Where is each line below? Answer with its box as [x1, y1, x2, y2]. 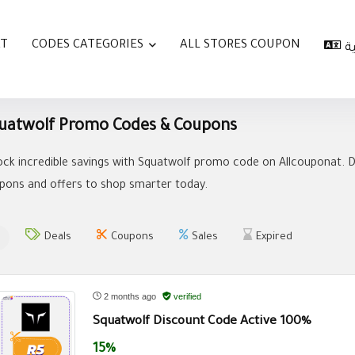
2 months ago [101, 291, 158, 301]
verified [171, 291, 201, 301]
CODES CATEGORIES [32, 39, 143, 53]
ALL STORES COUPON [180, 39, 300, 53]
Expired [256, 231, 292, 243]
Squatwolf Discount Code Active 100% [93, 315, 311, 329]
